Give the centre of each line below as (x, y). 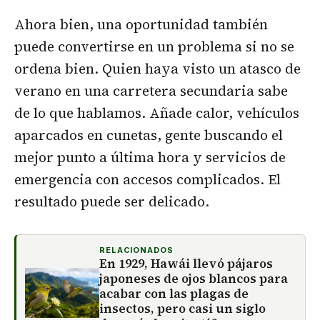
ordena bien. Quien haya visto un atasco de (157, 69)
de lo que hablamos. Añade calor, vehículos (157, 113)
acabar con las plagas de (174, 294)
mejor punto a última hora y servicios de (150, 157)
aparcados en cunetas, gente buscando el (149, 135)
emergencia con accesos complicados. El (147, 180)
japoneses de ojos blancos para (194, 279)
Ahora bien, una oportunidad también (141, 25)
